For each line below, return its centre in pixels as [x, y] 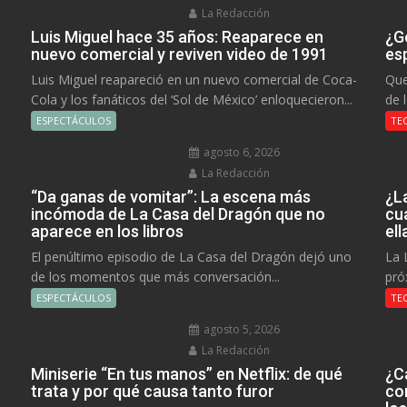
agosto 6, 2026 [241, 152]
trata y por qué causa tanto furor [152, 391]
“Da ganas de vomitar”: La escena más [170, 196]
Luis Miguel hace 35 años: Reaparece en [177, 36]
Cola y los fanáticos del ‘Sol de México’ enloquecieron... [191, 99]
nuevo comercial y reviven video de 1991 [179, 54]
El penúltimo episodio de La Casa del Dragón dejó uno [191, 256]
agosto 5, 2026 [241, 329]
